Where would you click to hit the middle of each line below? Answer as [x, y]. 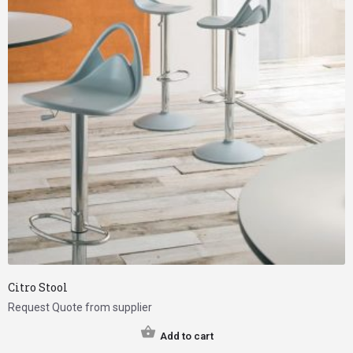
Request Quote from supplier [80, 307]
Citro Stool [38, 287]
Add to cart [186, 336]
